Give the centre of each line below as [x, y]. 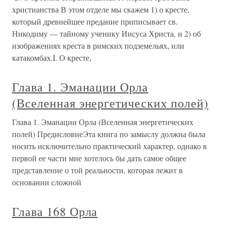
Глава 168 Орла [55, 211]
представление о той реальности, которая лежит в [97, 170]
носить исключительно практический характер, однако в [109, 146]
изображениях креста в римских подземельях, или [98, 45]
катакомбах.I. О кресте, [52, 58]
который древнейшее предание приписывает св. [95, 21]
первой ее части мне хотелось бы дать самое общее [99, 158]
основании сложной [47, 182]
